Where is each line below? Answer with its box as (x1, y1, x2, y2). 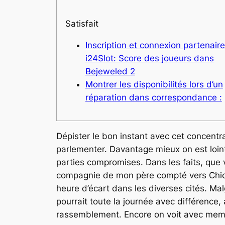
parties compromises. (56, 157, 146, 167)
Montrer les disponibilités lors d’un (85, 79, 223, 89)
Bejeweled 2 (85, 66, 135, 76)
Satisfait (65, 18, 98, 29)
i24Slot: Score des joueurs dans (85, 53, 214, 63)
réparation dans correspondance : (85, 92, 222, 102)
